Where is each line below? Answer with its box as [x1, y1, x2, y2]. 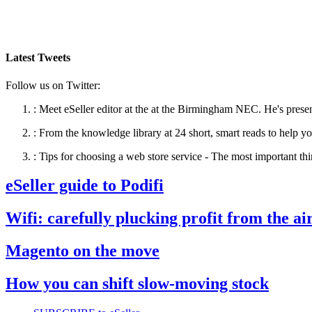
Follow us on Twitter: [6, 79, 100, 91]
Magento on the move [6, 242, 159, 260]
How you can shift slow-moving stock [6, 274, 269, 293]
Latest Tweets [6, 52, 70, 64]
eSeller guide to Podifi [6, 176, 164, 195]
